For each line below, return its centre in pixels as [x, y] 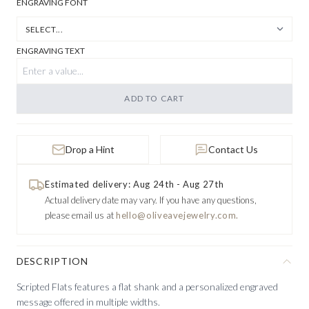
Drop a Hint [90, 149]
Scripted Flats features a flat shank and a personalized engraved [147, 287]
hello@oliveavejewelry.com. [177, 215]
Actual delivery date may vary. [101, 200]
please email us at [80, 215]
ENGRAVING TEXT [51, 51]
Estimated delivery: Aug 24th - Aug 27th [134, 184]
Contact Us [233, 149]
